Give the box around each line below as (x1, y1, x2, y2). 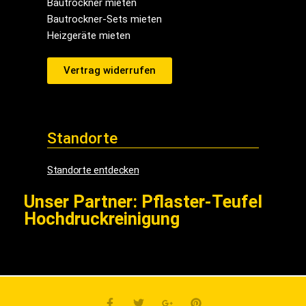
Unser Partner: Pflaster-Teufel (24, 191, 262, 212)
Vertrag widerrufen (64, 64, 156, 77)
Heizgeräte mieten (47, 29, 131, 42)
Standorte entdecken (47, 164, 139, 177)
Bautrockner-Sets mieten (47, 13, 163, 26)
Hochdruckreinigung (24, 208, 180, 229)
